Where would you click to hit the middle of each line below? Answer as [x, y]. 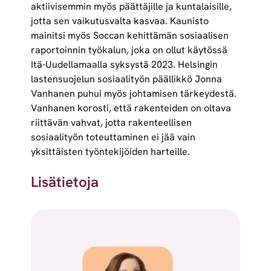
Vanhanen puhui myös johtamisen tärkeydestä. [133, 94]
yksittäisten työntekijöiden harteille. [110, 152]
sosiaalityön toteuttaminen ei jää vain [113, 137]
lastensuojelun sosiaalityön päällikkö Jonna [126, 79]
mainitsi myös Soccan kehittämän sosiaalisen [129, 36]
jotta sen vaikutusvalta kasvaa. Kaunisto [119, 21]
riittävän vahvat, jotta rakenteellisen [111, 123]
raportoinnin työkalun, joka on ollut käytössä [129, 50]
